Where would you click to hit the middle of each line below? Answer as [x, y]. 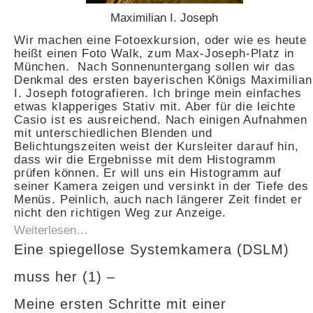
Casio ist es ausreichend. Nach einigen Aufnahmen [161, 120]
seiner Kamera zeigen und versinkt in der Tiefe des [161, 186]
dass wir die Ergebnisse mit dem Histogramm [145, 160]
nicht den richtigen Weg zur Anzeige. [120, 213]
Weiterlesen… [51, 230]
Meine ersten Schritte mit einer [120, 304]
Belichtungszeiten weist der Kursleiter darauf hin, [156, 146]
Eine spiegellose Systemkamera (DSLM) [152, 249]
